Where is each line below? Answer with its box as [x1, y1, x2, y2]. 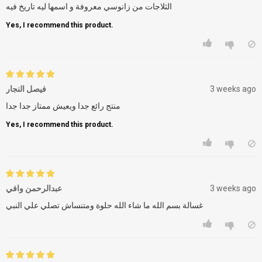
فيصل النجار [6, 84, 46, 94]
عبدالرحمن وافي [6, 183, 62, 193]
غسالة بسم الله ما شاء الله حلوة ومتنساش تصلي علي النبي [6, 200, 203, 210]
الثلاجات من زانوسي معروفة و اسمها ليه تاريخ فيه [6, 1, 172, 11]
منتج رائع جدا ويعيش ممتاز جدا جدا [6, 101, 120, 111]
